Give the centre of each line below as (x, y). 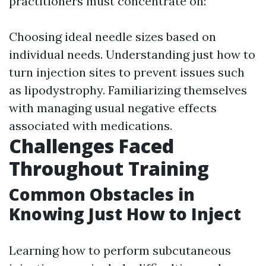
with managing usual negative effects (113, 108)
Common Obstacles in (102, 194)
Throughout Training (109, 169)
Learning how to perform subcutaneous (120, 251)
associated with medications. (91, 126)
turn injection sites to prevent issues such (127, 72)
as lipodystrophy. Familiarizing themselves (128, 90)
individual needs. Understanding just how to (132, 55)
